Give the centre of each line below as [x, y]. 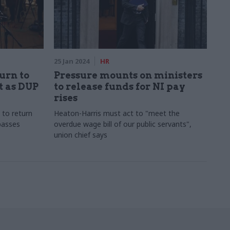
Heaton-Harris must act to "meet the [117, 113]
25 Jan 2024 [71, 61]
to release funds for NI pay [119, 87]
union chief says [80, 135]
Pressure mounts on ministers [128, 75]
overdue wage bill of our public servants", [122, 124]
